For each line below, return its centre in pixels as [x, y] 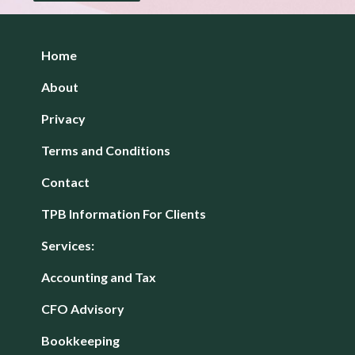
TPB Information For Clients [124, 213]
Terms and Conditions [106, 150]
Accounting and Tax [99, 277]
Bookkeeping [80, 340]
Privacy [63, 118]
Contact [65, 181]
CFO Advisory [83, 308]
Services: [68, 245]
